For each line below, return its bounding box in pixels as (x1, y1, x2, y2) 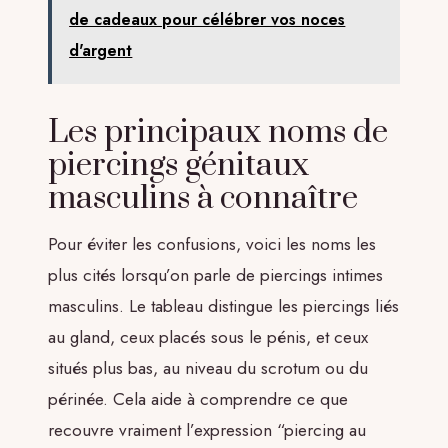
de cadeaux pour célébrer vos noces (69, 8, 346, 32)
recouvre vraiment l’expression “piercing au (48, 418, 366, 442)
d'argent (69, 39, 133, 63)
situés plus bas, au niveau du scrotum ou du (48, 356, 368, 380)
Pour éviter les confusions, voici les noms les (48, 232, 376, 256)
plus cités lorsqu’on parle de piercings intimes (48, 263, 383, 287)
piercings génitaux (48, 146, 309, 187)
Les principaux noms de (48, 113, 388, 154)
